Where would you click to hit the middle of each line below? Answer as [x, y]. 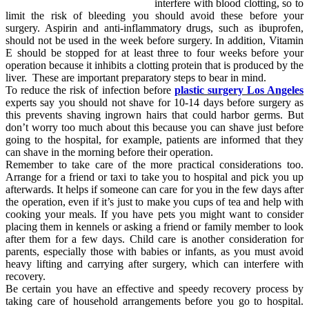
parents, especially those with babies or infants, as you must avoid [154, 251]
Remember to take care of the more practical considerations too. [154, 164]
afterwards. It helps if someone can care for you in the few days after [154, 189]
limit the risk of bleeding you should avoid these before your [154, 15]
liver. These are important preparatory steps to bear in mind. [136, 77]
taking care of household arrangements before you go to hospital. [154, 301]
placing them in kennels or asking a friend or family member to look [154, 226]
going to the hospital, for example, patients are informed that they [154, 139]
